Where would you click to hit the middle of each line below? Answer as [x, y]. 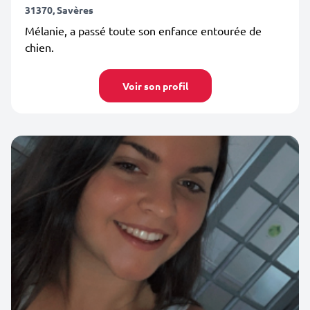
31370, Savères [59, 10]
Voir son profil [155, 86]
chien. [39, 47]
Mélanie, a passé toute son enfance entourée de [143, 30]
